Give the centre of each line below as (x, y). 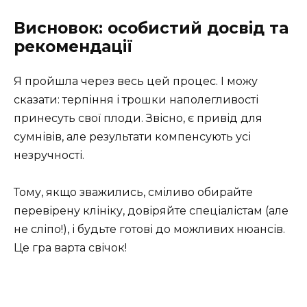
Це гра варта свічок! (70, 247)
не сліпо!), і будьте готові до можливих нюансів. (149, 229)
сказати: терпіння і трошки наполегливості (136, 99)
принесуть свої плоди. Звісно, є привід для (138, 118)
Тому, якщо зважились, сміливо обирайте (133, 192)
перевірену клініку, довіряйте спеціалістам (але (151, 210)
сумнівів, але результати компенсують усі (132, 136)
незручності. (49, 155)
